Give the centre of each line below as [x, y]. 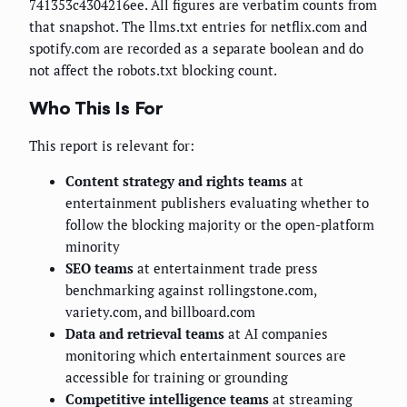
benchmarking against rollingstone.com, [191, 290]
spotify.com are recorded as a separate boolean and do [196, 49]
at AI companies [276, 334]
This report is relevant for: [112, 146]
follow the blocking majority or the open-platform [220, 225]
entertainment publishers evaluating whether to [217, 203]
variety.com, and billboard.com [160, 312]
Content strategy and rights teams [176, 181]
